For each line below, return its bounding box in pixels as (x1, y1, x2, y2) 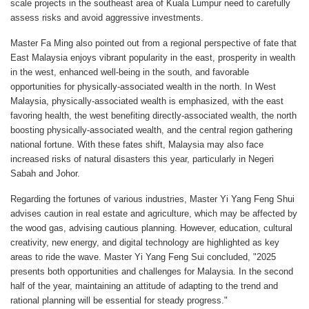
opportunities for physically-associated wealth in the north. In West (10, 81, 276, 92)
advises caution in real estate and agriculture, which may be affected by (10, 208, 297, 219)
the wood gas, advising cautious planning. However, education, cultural (10, 222, 292, 233)
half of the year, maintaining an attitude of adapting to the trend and (10, 280, 278, 291)
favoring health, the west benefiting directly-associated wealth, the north (10, 110, 297, 121)
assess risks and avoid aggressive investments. (10, 12, 203, 23)
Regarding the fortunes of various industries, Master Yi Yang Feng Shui (10, 193, 295, 204)
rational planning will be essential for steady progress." (10, 295, 228, 306)
